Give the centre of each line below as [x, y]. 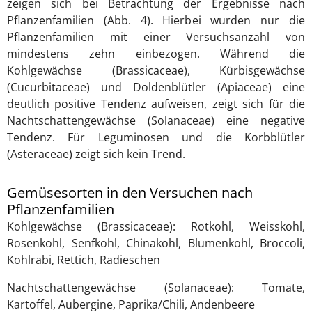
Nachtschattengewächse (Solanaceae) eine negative [156, 121]
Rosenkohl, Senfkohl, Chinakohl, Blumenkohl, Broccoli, [156, 243]
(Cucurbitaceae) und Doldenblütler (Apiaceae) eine [156, 87]
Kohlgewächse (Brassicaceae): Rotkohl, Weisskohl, [156, 227]
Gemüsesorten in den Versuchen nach [130, 193]
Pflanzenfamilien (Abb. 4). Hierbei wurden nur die [156, 21]
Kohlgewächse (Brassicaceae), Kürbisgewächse [156, 71]
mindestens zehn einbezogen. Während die [156, 54]
